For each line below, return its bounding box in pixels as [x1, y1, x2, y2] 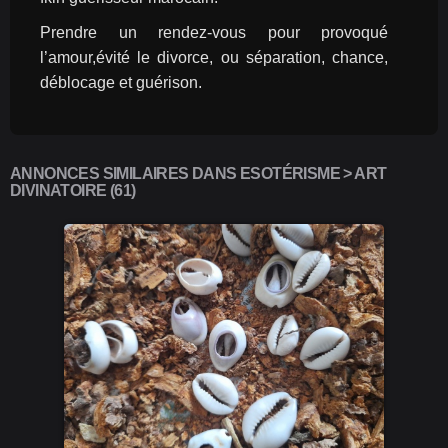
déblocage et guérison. [40, 74, 202, 91]
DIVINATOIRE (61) [10, 182, 136, 199]
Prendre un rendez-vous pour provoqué [40, 24, 388, 41]
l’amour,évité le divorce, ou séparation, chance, [40, 49, 388, 66]
